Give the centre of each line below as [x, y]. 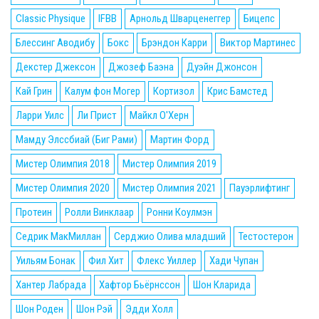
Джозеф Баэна [141, 67]
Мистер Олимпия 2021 [169, 188]
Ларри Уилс [40, 115]
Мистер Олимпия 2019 [169, 163]
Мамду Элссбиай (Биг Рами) [77, 139]
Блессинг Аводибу [55, 42]
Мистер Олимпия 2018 [63, 163]
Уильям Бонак [46, 260]
